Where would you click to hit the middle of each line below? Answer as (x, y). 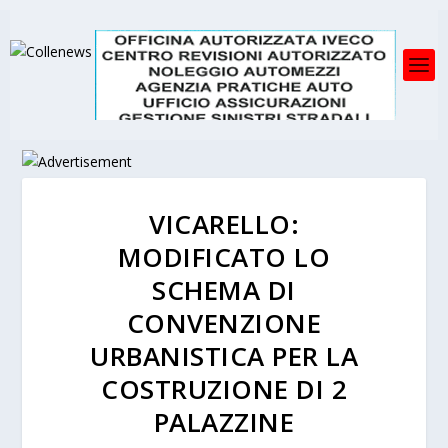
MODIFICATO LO (224, 257)
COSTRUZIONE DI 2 (224, 389)
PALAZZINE (224, 422)
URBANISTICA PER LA (224, 356)
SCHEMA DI (224, 290)
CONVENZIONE (224, 323)
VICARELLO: (224, 224)
